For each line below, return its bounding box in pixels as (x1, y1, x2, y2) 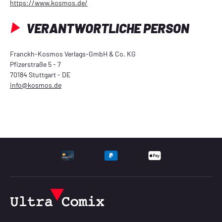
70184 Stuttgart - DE (10, 70, 70, 79)
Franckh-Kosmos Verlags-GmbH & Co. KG (10, 49, 137, 58)
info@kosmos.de (10, 80, 61, 89)
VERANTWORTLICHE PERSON (24, 20, 189, 36)
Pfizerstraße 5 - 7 (10, 59, 61, 68)
